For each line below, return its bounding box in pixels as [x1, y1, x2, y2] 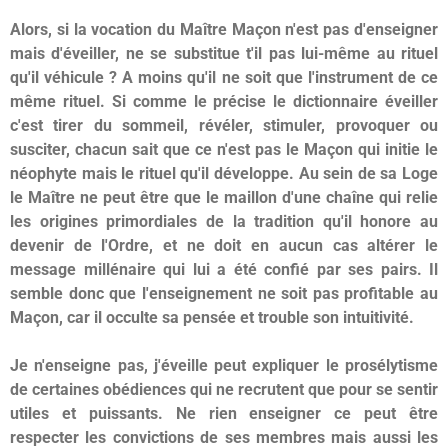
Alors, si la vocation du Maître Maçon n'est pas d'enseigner [10, 20, 438, 40]
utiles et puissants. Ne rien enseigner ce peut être [10, 404, 438, 424]
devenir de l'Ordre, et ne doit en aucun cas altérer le [10, 236, 438, 256]
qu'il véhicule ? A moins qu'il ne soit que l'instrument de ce [10, 68, 438, 88]
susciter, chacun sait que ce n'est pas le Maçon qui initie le [10, 140, 438, 160]
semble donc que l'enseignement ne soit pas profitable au [10, 284, 438, 304]
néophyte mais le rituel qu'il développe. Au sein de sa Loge [10, 164, 438, 184]
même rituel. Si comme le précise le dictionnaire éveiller [10, 92, 438, 112]
